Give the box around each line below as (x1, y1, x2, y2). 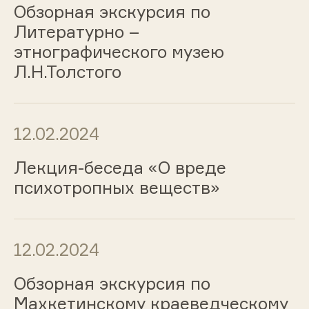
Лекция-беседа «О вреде (13, 157, 226, 178)
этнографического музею (13, 41, 224, 63)
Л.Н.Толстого (13, 61, 121, 83)
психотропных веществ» (13, 177, 220, 198)
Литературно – (13, 21, 139, 43)
